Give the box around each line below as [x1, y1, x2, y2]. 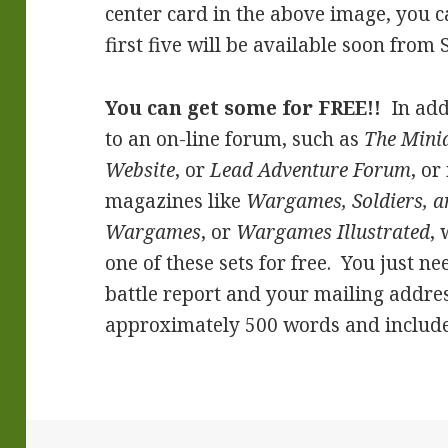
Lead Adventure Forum [210, 156, 412, 183]
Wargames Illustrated [236, 218, 431, 245]
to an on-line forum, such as [105, 125, 365, 152]
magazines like [105, 187, 247, 214]
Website [105, 156, 176, 183]
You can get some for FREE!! [105, 94, 392, 121]
